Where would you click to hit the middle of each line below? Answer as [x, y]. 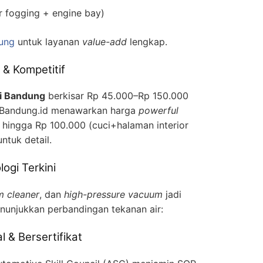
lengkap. [147, 41]
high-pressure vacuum [113, 194]
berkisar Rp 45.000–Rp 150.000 [117, 96]
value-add [104, 41]
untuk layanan [48, 41]
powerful [159, 111]
